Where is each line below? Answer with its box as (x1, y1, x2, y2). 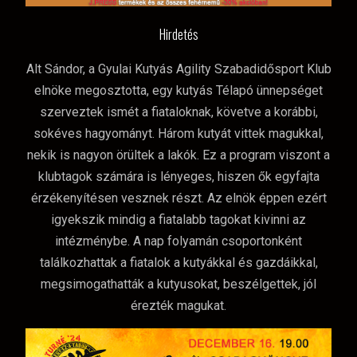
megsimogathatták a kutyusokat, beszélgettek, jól (41, 277, 316, 292)
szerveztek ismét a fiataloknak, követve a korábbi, (39, 104, 318, 120)
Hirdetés (159, 25, 198, 45)
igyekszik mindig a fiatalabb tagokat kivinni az (51, 212, 306, 228)
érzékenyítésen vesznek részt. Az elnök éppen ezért (30, 190, 327, 206)
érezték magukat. (131, 298, 226, 314)
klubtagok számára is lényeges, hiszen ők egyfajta (37, 169, 320, 185)
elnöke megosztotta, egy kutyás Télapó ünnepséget (34, 83, 323, 99)
